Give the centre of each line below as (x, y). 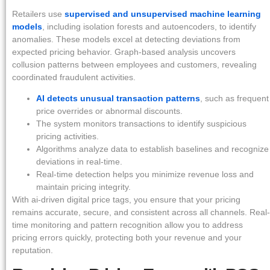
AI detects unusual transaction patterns (118, 99)
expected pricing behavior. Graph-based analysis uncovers (124, 52)
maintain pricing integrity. (83, 187)
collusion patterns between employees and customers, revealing (134, 64)
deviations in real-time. (79, 162)
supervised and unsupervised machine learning (163, 14)
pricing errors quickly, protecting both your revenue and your (127, 238)
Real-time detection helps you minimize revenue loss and (145, 174)
